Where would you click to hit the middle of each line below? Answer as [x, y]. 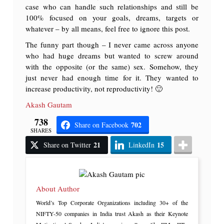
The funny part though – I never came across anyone [112, 45]
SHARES [41, 130]
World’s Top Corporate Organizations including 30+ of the [112, 202]
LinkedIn [142, 145]
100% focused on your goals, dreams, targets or [112, 18]
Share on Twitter [67, 145]
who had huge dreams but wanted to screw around [112, 56]
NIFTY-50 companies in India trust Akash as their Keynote [112, 213]
